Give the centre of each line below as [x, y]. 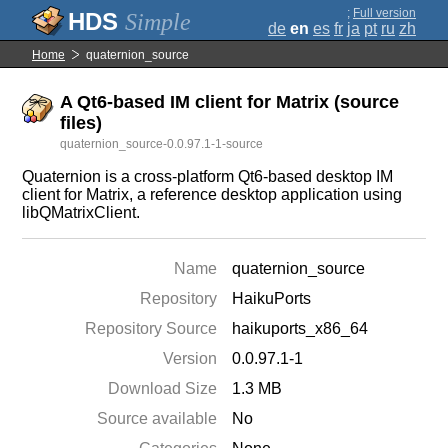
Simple [158, 22]
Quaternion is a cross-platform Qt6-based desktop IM [208, 176]
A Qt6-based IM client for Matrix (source [230, 102]
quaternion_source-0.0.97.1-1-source [162, 144]
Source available [157, 418]
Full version [384, 13]
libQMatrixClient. [81, 212]
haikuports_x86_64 [300, 328]
